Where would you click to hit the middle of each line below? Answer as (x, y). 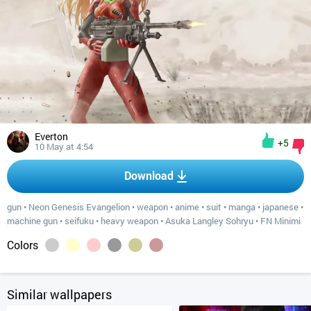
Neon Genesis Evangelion (79, 207)
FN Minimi (280, 220)
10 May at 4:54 (64, 146)
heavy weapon (129, 220)
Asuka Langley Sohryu (209, 220)
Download (149, 175)
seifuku (79, 220)
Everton (54, 136)
